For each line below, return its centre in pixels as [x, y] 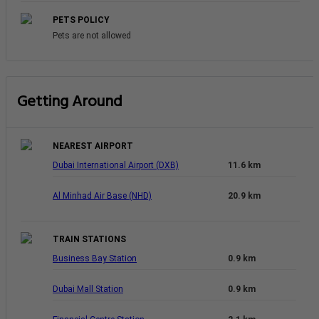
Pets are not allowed [92, 35]
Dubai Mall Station [88, 289]
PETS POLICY [81, 20]
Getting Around [70, 102]
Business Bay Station [95, 258]
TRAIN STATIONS [89, 239]
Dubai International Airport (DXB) [116, 165]
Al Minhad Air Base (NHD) [102, 195]
